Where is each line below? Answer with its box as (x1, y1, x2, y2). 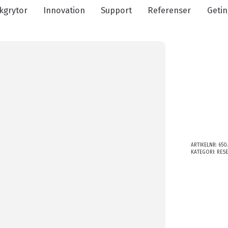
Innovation (43, 5, 85, 16)
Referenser (148, 5, 191, 16)
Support (101, 5, 132, 16)
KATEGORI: (190, 149, 217, 155)
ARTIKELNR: (190, 141, 218, 148)
